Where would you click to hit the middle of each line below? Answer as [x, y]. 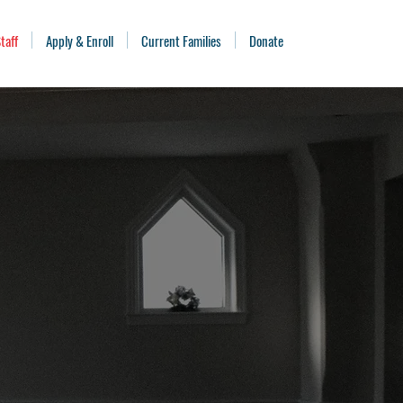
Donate [266, 40]
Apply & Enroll [80, 40]
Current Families [181, 40]
